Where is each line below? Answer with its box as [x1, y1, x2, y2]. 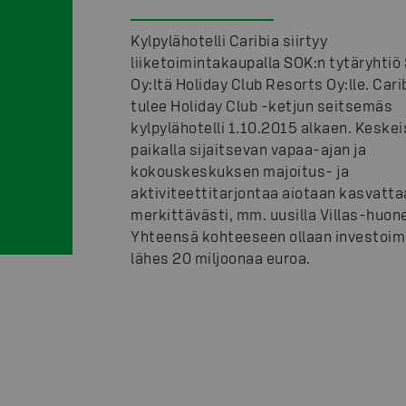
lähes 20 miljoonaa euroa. [130, 249, 311, 267]
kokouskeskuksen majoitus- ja [130, 162, 349, 180]
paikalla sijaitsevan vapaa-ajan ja [130, 140, 366, 159]
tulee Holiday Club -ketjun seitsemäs [130, 97, 392, 115]
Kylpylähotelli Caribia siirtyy [130, 32, 327, 50]
